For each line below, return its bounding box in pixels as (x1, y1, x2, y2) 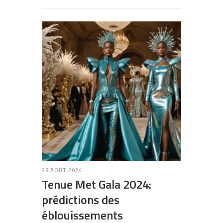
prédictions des (42, 191, 119, 209)
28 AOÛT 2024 (42, 166, 83, 175)
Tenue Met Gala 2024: (42, 175, 151, 194)
